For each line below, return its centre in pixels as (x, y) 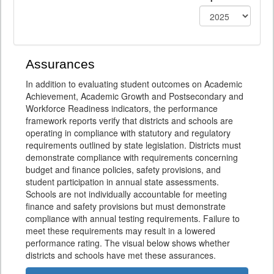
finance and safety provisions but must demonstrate (126, 206)
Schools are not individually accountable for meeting (126, 194)
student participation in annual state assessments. (122, 182)
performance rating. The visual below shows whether (128, 243)
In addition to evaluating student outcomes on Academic (134, 84)
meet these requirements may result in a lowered (120, 231)
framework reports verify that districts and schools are (129, 120)
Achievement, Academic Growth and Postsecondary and (135, 96)
